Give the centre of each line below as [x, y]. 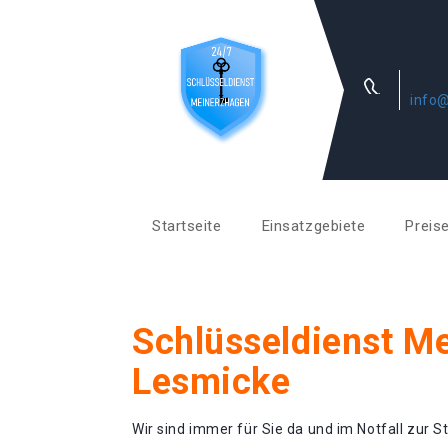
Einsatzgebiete [313, 226]
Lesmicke [211, 382]
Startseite [187, 226]
